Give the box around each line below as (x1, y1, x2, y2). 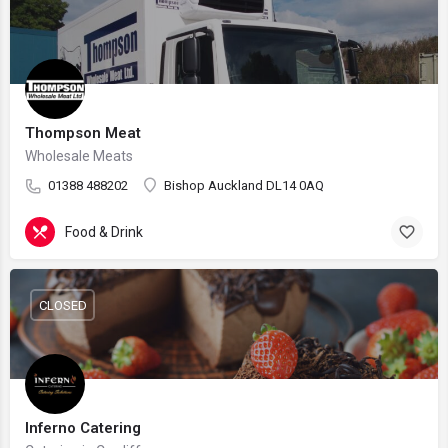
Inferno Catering (25, 419, 141, 437)
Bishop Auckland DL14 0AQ (164, 178, 324, 193)
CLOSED (38, 297, 87, 313)
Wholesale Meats (25, 148, 133, 164)
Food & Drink (65, 223, 143, 240)
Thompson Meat (25, 124, 141, 142)
